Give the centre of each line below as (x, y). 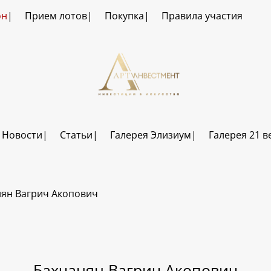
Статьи (76, 135)
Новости (22, 135)
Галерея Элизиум (150, 135)
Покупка (124, 16)
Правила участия (202, 16)
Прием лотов (56, 16)
